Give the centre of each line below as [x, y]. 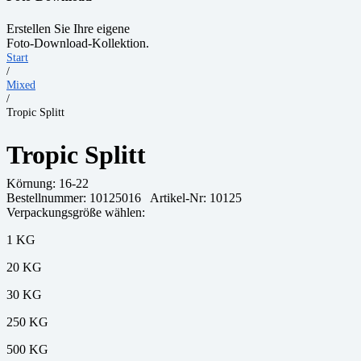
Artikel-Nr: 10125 [193, 198]
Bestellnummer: [48, 198]
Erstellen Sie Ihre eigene [68, 28]
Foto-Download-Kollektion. [78, 43]
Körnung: [33, 184]
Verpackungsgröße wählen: [76, 213]
